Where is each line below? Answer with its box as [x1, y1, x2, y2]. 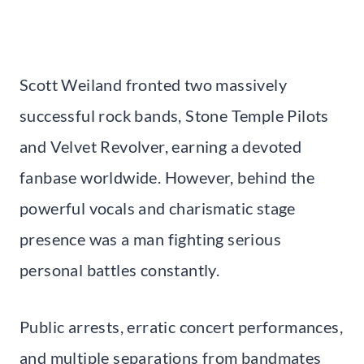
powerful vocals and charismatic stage [19, 197, 296, 218]
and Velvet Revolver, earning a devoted [19, 136, 302, 156]
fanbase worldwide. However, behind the [19, 167, 315, 187]
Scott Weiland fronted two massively [19, 74, 287, 94]
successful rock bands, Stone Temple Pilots [19, 105, 329, 125]
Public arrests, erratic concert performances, [19, 316, 343, 336]
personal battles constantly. [19, 259, 220, 279]
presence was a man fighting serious [19, 228, 281, 249]
